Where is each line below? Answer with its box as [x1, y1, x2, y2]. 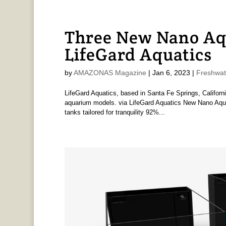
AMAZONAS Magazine [73, 68, 146, 77]
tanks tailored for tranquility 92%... [64, 108, 165, 116]
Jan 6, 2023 [152, 68, 190, 77]
